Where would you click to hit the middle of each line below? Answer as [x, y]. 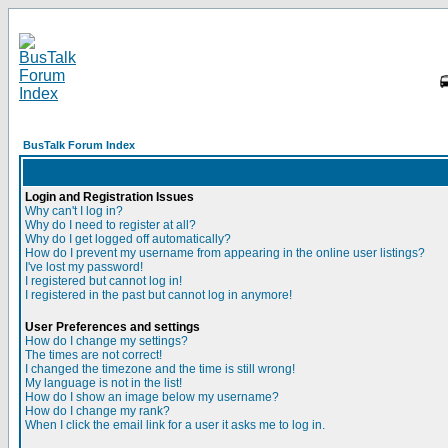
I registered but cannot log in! [103, 281]
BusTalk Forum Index [79, 145]
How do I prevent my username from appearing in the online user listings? [225, 253]
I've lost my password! [84, 267]
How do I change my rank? [97, 411]
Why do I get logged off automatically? [128, 239]
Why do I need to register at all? [110, 225]
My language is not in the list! [103, 383]
